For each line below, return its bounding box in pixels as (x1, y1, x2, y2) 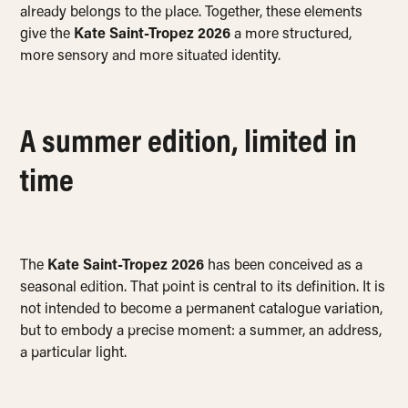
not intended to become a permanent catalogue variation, (20, 302, 383, 318)
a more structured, (230, 27, 352, 43)
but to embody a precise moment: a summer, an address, (20, 324, 382, 340)
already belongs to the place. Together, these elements (20, 5, 363, 21)
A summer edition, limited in (20, 128, 358, 162)
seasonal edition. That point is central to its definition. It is (20, 280, 386, 296)
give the (20, 27, 75, 43)
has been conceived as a (204, 259, 363, 274)
